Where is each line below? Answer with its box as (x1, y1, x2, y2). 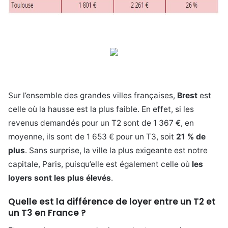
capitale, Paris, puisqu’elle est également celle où (8, 159, 192, 169)
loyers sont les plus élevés (8, 173, 111, 183)
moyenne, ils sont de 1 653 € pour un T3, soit (8, 131, 176, 141)
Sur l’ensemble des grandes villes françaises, (8, 90, 177, 100)
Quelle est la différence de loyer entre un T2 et (8, 195, 216, 208)
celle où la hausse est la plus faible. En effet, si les (8, 104, 194, 114)
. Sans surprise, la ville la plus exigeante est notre (25, 145, 208, 155)
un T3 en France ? (8, 206, 86, 219)
